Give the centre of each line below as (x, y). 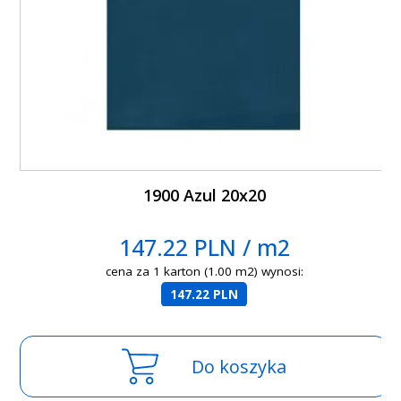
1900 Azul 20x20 (204, 196)
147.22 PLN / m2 (204, 247)
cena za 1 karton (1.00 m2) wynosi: (204, 272)
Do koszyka (239, 367)
